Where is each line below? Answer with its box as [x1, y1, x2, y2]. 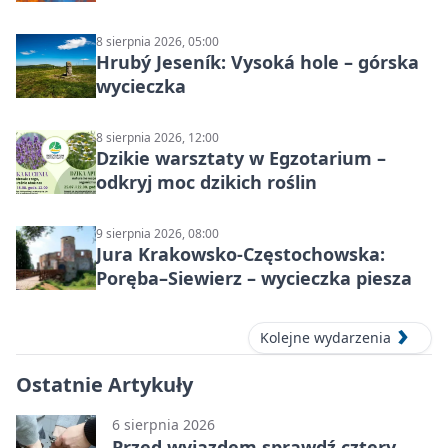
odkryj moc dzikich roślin [96, 169, 317, 194]
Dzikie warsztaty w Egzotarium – [96, 145, 386, 170]
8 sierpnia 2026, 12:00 [96, 128, 219, 146]
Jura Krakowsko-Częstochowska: [96, 241, 385, 266]
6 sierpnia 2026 [112, 414, 215, 434]
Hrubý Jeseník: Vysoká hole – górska [96, 49, 419, 74]
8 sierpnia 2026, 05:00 [96, 32, 219, 50]
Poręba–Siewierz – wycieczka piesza [96, 265, 412, 290]
